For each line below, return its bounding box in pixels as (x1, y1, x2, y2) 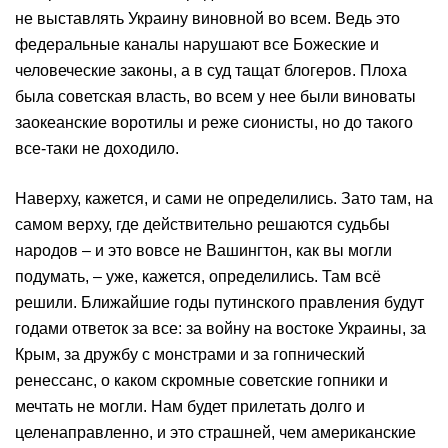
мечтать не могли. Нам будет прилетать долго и (15, 398, 365, 415)
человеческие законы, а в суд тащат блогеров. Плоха (15, 62, 407, 79)
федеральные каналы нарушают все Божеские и (15, 36, 379, 53)
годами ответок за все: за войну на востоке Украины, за (15, 320, 426, 337)
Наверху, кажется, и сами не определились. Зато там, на (15, 190, 433, 207)
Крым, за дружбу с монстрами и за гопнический (15, 346, 365, 363)
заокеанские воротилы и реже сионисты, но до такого (15, 114, 413, 131)
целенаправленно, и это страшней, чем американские (15, 424, 416, 441)
